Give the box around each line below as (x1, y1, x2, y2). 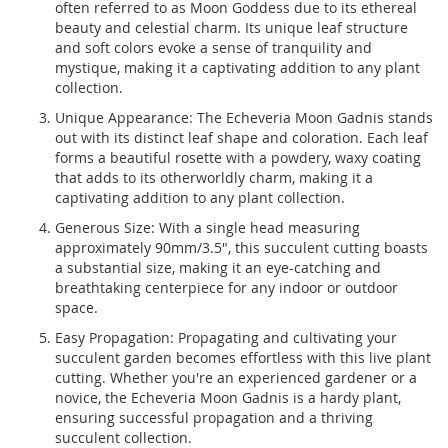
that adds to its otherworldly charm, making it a (55, 168, 373, 188)
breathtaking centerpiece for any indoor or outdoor (55, 278, 398, 298)
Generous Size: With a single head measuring (55, 218, 360, 238)
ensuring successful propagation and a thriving (55, 408, 373, 428)
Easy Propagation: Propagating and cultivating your (55, 328, 397, 348)
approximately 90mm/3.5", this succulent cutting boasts (55, 238, 428, 258)
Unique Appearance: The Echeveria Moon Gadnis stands (55, 108, 433, 128)
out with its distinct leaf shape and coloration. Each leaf (55, 128, 428, 148)
